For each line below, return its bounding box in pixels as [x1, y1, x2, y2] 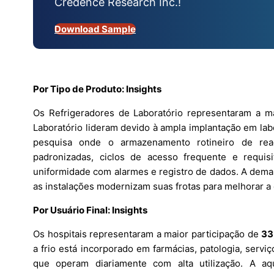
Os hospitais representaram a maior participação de [33, 228, 262, 240]
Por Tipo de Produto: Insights [33, 83, 161, 95]
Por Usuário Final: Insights [33, 204, 147, 217]
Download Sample [54, 23, 136, 35]
